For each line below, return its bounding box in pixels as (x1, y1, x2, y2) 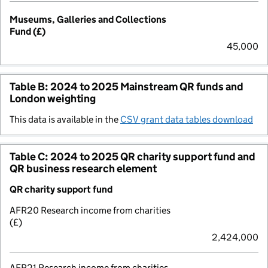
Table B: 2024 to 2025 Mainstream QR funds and (10, 80, 243, 93)
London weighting (10, 92, 96, 105)
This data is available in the (10, 113, 120, 125)
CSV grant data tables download (120, 113, 253, 125)
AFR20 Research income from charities (10, 204, 170, 216)
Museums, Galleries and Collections (10, 13, 166, 25)
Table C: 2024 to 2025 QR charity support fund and (10, 150, 255, 163)
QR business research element (10, 162, 157, 175)
